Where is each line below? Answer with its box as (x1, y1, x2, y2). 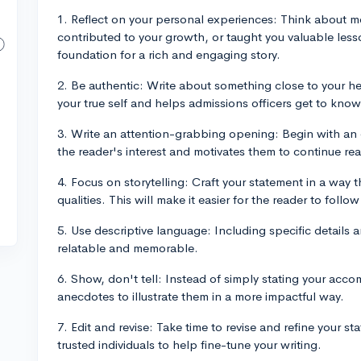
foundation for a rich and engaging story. (57, 47, 280, 62)
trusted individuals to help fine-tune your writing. (57, 337, 322, 352)
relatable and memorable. (57, 240, 198, 255)
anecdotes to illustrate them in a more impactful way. (57, 288, 344, 304)
